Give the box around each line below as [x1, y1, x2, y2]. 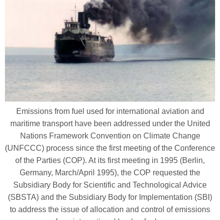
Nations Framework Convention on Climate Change [20, 131, 200, 140]
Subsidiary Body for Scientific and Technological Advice [13, 180, 207, 189]
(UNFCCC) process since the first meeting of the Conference [5, 143, 215, 152]
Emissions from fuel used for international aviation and [16, 107, 204, 115]
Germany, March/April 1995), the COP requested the [20, 168, 200, 177]
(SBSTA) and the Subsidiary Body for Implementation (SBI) [8, 192, 212, 201]
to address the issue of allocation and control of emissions [10, 205, 210, 214]
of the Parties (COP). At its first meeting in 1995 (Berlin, [15, 156, 205, 165]
